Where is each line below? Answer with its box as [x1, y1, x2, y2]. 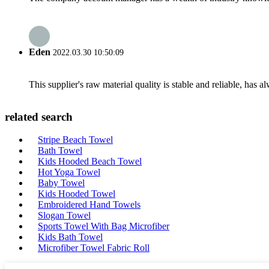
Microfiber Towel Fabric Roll [38, 243, 150, 253]
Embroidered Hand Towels [38, 199, 141, 210]
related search [5, 110, 73, 123]
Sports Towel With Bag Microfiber [38, 221, 169, 232]
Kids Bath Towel [38, 232, 103, 243]
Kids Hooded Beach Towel [38, 156, 142, 167]
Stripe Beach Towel [38, 134, 113, 145]
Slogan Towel [38, 210, 91, 221]
